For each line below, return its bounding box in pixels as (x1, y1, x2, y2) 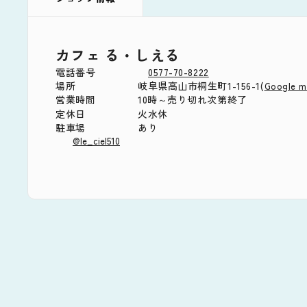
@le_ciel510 (73, 134, 120, 147)
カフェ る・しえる (56, 44, 180, 65)
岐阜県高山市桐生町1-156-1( (138, 78, 265, 93)
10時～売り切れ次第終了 (138, 92, 247, 106)
